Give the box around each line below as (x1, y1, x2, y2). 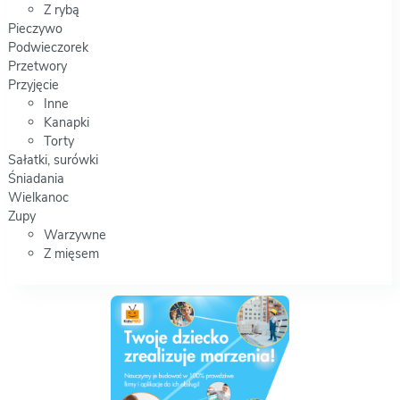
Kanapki (43, 112, 89, 131)
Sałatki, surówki (7, 150, 98, 169)
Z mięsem (43, 244, 99, 262)
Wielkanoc (7, 187, 69, 206)
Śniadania (7, 169, 64, 187)
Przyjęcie (7, 75, 59, 94)
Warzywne (43, 225, 106, 244)
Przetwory (7, 56, 67, 75)
